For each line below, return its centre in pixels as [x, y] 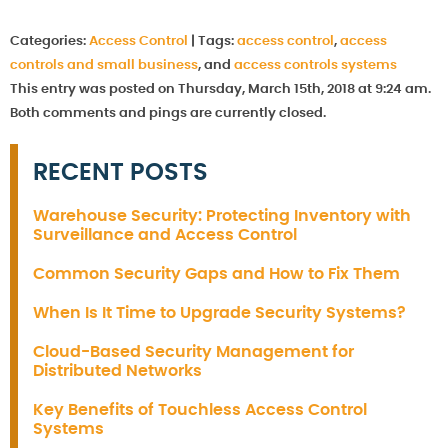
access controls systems [315, 65]
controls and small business [104, 65]
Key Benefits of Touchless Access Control [200, 409]
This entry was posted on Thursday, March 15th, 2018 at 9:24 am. [220, 89]
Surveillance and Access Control [165, 234]
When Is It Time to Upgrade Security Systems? [219, 312]
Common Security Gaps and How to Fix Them [216, 273]
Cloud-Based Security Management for [193, 351]
